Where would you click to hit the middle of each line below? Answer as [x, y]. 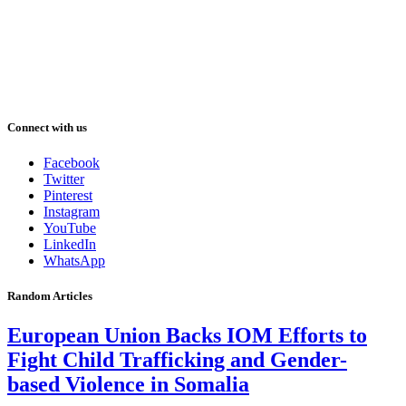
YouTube [70, 228]
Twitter [64, 179]
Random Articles [50, 296]
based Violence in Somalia [128, 385]
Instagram [72, 212]
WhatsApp [74, 261]
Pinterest [68, 195]
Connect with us [47, 127]
